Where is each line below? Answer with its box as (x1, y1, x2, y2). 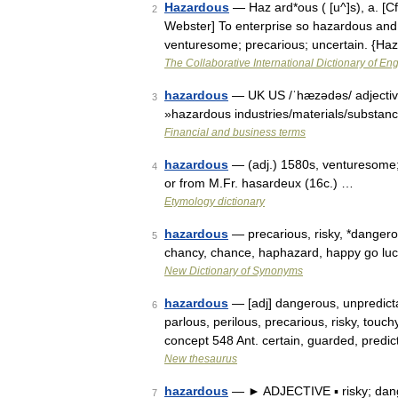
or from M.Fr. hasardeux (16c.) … (164, 176, 354, 190)
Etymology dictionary (164, 195, 265, 208)
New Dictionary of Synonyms (164, 265, 303, 277)
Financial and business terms (164, 126, 306, 139)
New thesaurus (164, 353, 237, 365)
